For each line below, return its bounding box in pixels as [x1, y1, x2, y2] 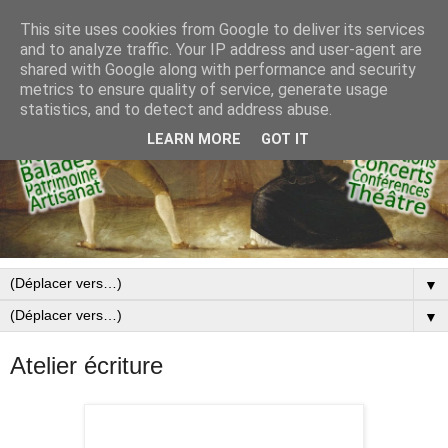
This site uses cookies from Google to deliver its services [20, 20, 425, 39]
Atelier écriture [10, 352, 163, 380]
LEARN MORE [147, 131, 241, 149]
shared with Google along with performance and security [20, 60, 416, 79]
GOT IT [261, 131, 309, 149]
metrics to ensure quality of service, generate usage [20, 80, 388, 99]
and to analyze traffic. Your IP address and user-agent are [20, 40, 422, 59]
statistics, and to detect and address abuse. [20, 100, 332, 119]
